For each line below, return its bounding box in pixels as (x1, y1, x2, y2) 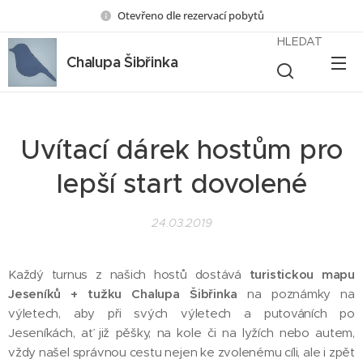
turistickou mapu (249, 267, 356, 282)
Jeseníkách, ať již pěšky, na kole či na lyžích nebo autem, (8, 325, 355, 340)
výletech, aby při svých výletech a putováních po (8, 305, 355, 321)
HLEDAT (277, 34, 322, 49)
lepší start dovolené (56, 167, 307, 200)
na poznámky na (247, 286, 356, 301)
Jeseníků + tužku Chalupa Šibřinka (8, 286, 248, 301)
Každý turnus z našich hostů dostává (8, 267, 250, 282)
